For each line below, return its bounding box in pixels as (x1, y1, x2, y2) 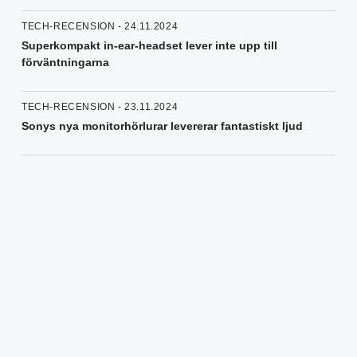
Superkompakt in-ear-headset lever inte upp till (22, 39, 277, 53)
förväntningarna (22, 56, 109, 69)
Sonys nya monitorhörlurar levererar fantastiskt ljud (22, 120, 303, 133)
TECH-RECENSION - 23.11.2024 (22, 101, 178, 113)
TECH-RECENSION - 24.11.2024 (22, 21, 178, 33)
